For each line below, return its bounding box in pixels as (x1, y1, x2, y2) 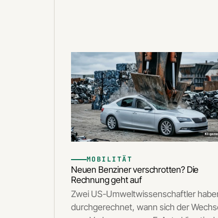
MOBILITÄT (87, 155, 133, 164)
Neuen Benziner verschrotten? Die (71, 164, 199, 175)
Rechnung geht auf (71, 175, 142, 185)
